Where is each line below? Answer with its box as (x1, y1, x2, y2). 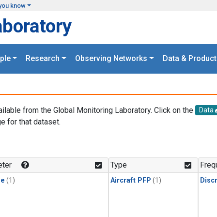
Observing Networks (75, 54, 147, 63)
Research (26, 54, 60, 63)
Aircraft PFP (110, 176, 151, 185)
